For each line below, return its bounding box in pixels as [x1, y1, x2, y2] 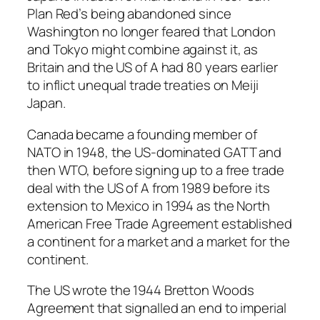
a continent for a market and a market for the [27, 231, 290, 251]
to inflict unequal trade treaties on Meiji [27, 76, 259, 95]
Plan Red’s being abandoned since [27, 4, 231, 24]
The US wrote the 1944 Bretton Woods [27, 281, 254, 300]
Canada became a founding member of [27, 124, 257, 144]
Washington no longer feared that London [27, 22, 276, 41]
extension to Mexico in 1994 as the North [27, 196, 270, 215]
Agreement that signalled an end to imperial [27, 299, 286, 318]
